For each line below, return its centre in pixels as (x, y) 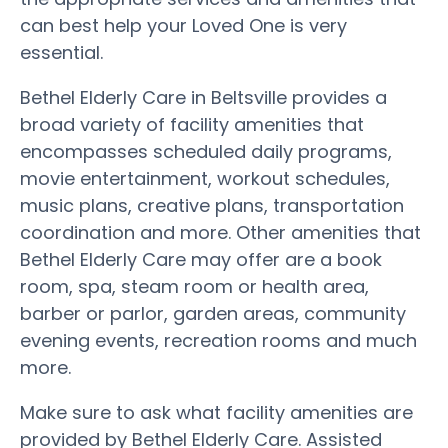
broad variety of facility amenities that (192, 124)
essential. (61, 52)
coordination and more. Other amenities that (220, 232)
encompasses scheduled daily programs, (206, 151)
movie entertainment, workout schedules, (205, 178)
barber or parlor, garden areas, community (213, 313)
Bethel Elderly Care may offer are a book (201, 259)
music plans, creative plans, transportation (212, 205)
